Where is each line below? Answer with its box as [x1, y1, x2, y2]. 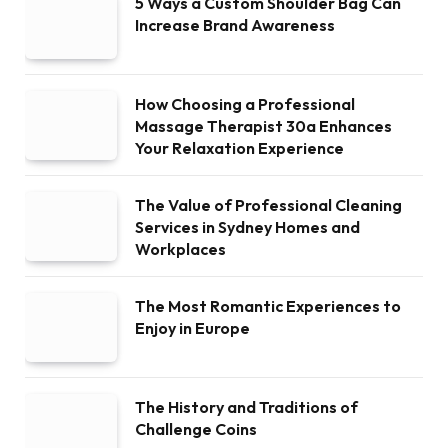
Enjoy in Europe [135, 317, 250, 338]
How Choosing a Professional [135, 93, 355, 114]
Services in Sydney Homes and [135, 216, 360, 237]
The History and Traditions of [135, 396, 358, 417]
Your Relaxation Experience [135, 137, 344, 158]
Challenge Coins [135, 418, 257, 439]
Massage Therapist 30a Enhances [135, 115, 392, 136]
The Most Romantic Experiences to [135, 295, 401, 316]
